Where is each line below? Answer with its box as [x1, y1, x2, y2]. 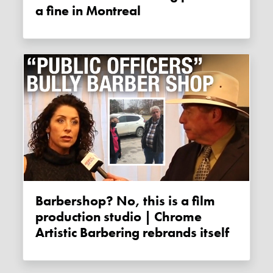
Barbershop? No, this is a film [35, 193, 44, 210]
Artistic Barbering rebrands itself [35, 224, 230, 242]
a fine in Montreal [35, 2, 141, 20]
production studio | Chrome [35, 208, 202, 226]
